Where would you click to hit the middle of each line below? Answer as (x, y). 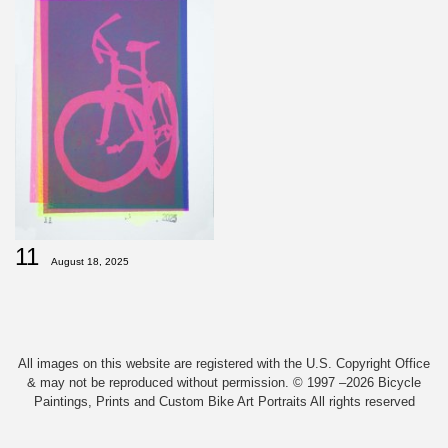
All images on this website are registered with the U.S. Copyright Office (224, 364)
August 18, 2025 (90, 262)
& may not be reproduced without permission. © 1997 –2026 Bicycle (224, 383)
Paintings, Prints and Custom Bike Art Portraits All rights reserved (224, 402)
